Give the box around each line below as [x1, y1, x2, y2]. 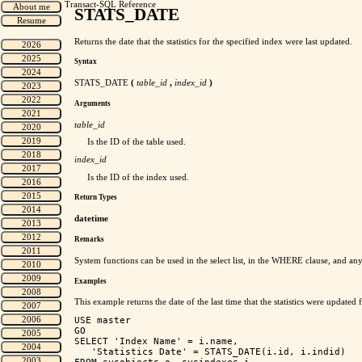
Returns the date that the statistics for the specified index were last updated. [74, 36, 352, 46]
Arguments [74, 99, 111, 107]
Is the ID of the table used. [87, 137, 186, 147]
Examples [74, 276, 107, 285]
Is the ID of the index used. [87, 172, 189, 182]
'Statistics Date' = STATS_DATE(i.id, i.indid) [74, 347, 346, 357]
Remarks [74, 235, 104, 243]
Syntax [74, 57, 97, 66]
